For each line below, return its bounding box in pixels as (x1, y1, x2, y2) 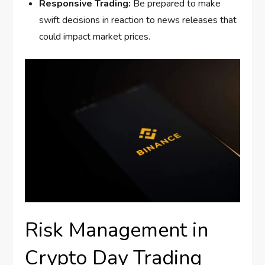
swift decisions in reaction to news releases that (39, 14, 237, 27)
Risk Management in (25, 216, 209, 244)
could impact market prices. (39, 30, 151, 44)
